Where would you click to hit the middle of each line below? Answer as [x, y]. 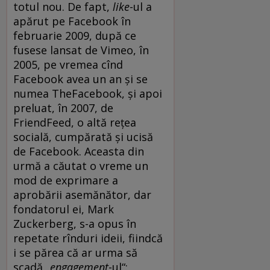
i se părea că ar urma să [75, 252]
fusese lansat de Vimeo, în [81, 50]
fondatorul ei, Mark [64, 209]
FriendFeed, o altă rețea [75, 122]
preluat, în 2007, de [63, 108]
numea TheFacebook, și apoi [88, 93]
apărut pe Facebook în [72, 21]
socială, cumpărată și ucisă [83, 137]
